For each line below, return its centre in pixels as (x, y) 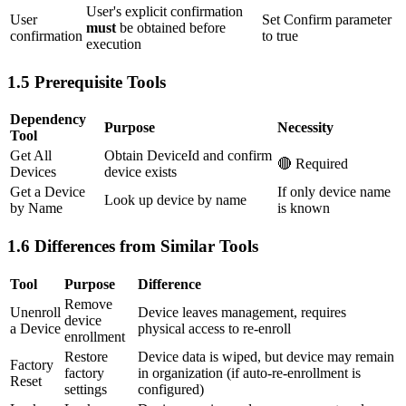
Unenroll (35, 312)
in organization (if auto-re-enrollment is (249, 372)
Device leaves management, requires (242, 312)
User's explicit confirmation (164, 11)
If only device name (334, 192)
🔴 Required (313, 164)
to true (280, 35)
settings (86, 389)
